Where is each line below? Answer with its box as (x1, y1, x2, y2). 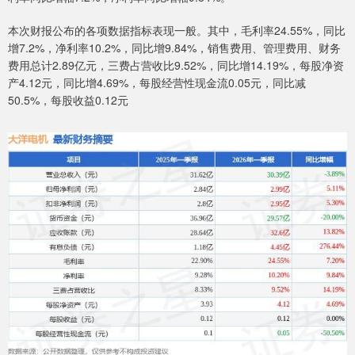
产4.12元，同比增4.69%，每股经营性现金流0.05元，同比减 (8, 74, 306, 90)
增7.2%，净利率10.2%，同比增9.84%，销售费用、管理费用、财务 (8, 39, 341, 55)
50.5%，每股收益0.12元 (8, 91, 128, 108)
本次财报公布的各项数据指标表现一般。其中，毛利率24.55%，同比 (8, 21, 345, 38)
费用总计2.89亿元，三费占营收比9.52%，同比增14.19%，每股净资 (8, 56, 344, 73)
